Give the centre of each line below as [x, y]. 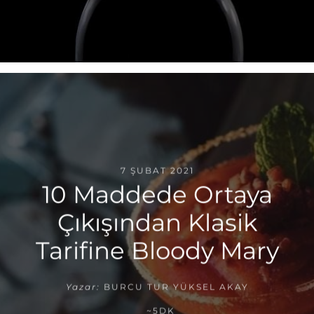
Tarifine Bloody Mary [157, 251]
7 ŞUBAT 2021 [157, 170]
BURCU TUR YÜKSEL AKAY [176, 287]
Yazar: [83, 287]
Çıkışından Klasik [157, 223]
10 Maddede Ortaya [157, 194]
